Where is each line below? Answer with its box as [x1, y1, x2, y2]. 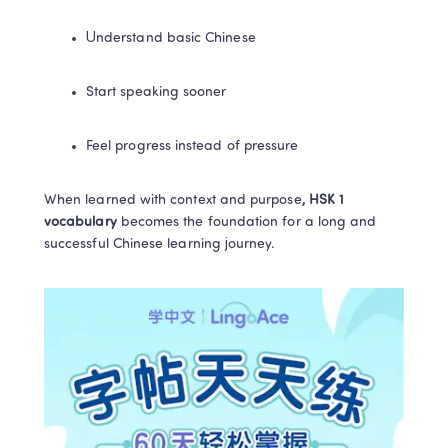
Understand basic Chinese [86, 31, 256, 46]
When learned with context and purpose [44, 193, 302, 208]
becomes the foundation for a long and [120, 215, 377, 230]
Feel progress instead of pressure [86, 139, 299, 154]
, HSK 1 [301, 193, 345, 208]
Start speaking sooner [86, 85, 227, 100]
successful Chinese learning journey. [44, 237, 276, 252]
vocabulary [44, 215, 121, 230]
